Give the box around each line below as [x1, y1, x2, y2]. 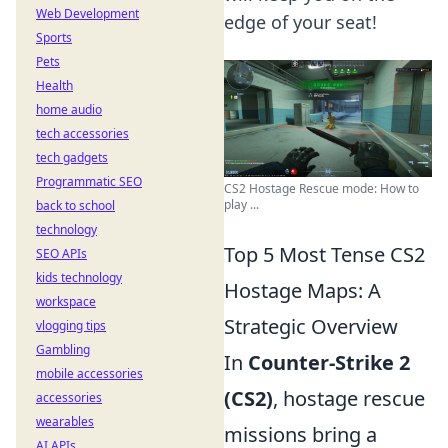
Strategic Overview [224, 313, 398, 340]
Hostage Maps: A [224, 277, 381, 304]
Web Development [36, 5, 139, 22]
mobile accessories [36, 365, 143, 382]
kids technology [36, 269, 122, 286]
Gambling [36, 341, 90, 358]
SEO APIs [36, 245, 87, 262]
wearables [36, 413, 94, 430]
